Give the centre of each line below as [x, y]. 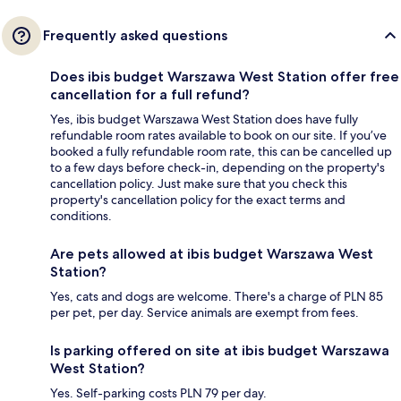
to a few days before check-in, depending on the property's [218, 168]
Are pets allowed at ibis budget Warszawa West [212, 254]
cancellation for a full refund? [150, 95]
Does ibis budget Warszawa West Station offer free [225, 77]
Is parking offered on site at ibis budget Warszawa [220, 351]
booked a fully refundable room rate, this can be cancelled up [221, 152]
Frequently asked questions [135, 36]
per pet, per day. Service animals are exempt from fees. [205, 313]
